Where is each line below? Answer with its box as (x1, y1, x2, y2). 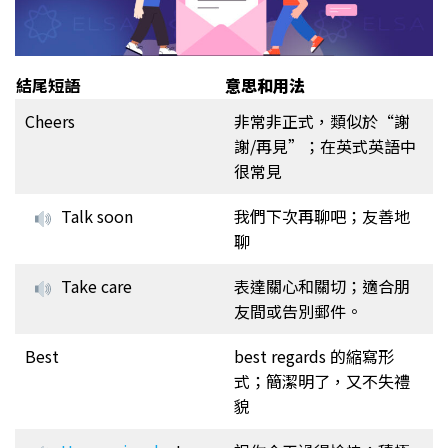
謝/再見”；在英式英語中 (234, 133, 416, 158)
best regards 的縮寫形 (234, 343, 394, 368)
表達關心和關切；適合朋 (234, 273, 410, 298)
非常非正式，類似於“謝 (234, 108, 410, 133)
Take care (61, 273, 133, 298)
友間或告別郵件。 (234, 298, 362, 323)
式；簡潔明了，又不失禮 (234, 368, 410, 393)
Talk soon (61, 203, 134, 228)
